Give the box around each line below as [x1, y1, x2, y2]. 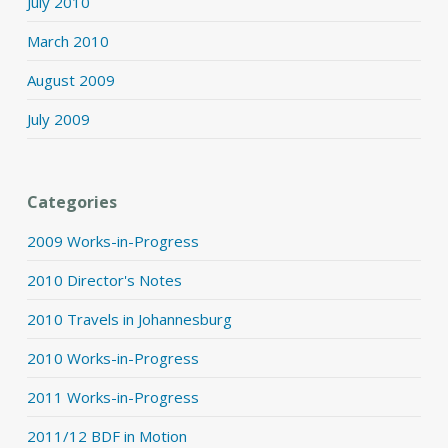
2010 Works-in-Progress [26, 348, 199, 368]
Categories [26, 191, 117, 213]
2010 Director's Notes [26, 270, 182, 290]
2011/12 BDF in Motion [26, 426, 187, 446]
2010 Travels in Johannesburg [26, 309, 232, 329]
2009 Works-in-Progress [26, 231, 199, 251]
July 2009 [26, 109, 90, 129]
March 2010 [26, 31, 109, 51]
